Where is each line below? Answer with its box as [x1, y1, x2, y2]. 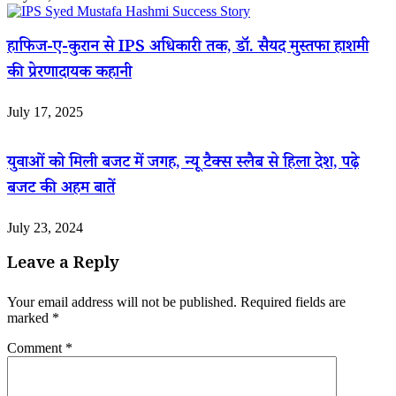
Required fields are [240, 294, 346, 310]
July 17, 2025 [7, 103, 83, 119]
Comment [7, 340, 65, 356]
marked [7, 310, 52, 326]
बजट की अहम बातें [7, 178, 115, 204]
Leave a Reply [7, 252, 119, 278]
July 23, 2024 [7, 220, 83, 235]
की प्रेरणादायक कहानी [7, 61, 132, 88]
